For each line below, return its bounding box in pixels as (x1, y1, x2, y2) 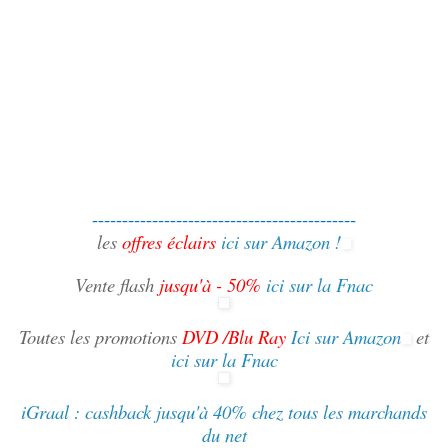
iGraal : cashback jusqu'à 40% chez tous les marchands (21, 399, 427, 425)
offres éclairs (122, 229, 216, 255)
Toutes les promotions (19, 324, 182, 350)
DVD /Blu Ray (182, 324, 286, 350)
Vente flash (75, 272, 159, 298)
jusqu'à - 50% (159, 272, 261, 298)
